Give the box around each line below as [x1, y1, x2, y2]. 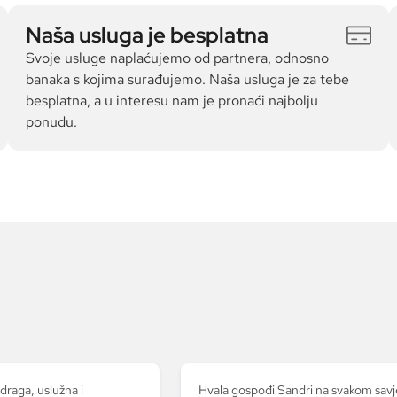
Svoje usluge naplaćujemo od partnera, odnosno [26, 49, 330, 67]
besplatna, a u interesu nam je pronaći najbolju [26, 91, 319, 110]
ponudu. [26, 113, 78, 131]
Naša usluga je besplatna [26, 21, 269, 49]
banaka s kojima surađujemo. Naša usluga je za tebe [26, 70, 350, 89]
